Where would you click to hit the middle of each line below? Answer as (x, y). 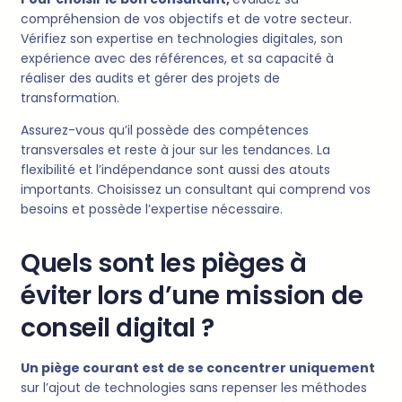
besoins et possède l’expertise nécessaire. (152, 210)
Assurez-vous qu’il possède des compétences (165, 131)
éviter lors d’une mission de (192, 296)
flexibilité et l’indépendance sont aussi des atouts (175, 170)
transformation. (70, 98)
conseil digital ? (118, 328)
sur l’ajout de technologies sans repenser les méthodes (194, 388)
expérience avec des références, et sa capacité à (177, 59)
